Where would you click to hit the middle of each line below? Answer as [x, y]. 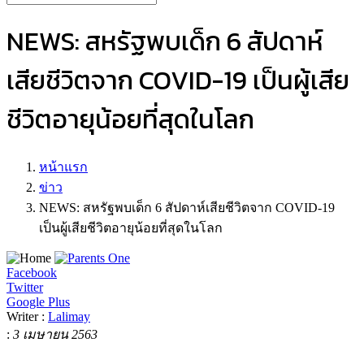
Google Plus [38, 301]
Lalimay [69, 316]
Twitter [25, 287]
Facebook [32, 272]
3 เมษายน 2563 [55, 334]
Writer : [27, 316]
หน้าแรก [63, 167]
